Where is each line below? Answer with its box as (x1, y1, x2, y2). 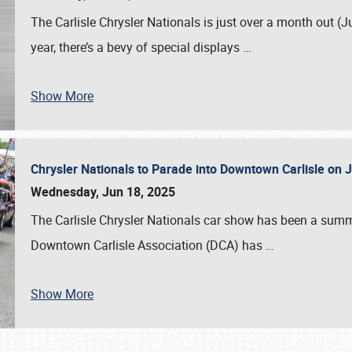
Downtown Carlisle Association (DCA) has (31, 236, 266, 254)
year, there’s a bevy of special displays (31, 38, 243, 56)
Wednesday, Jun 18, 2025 (31, 183, 175, 200)
